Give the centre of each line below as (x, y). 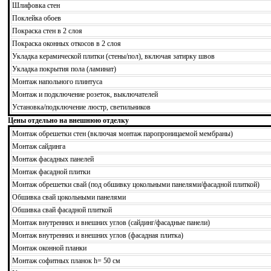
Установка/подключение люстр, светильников (81, 107)
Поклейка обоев (37, 18)
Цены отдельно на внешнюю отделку (68, 120)
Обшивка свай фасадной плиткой (62, 210)
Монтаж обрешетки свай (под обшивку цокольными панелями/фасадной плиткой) (136, 184)
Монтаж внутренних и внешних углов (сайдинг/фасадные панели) (111, 222)
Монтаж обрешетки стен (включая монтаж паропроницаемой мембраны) (122, 133)
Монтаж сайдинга (39, 146)
